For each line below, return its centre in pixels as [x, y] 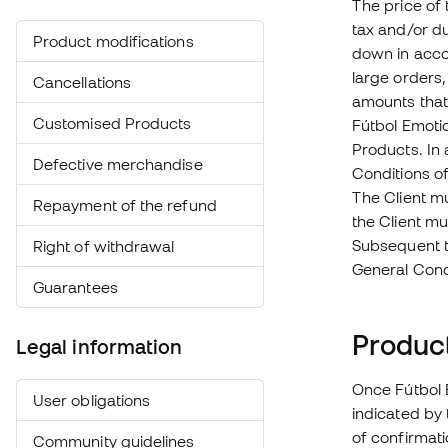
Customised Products [112, 123]
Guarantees [75, 287]
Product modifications [113, 41]
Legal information [99, 347]
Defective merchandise [118, 164]
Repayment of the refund [125, 205]
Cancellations [82, 82]
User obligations [92, 400]
